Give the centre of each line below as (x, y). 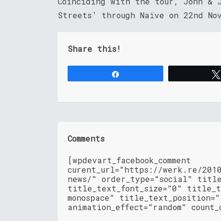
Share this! (94, 49)
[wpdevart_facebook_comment (129, 160)
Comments (86, 139)
